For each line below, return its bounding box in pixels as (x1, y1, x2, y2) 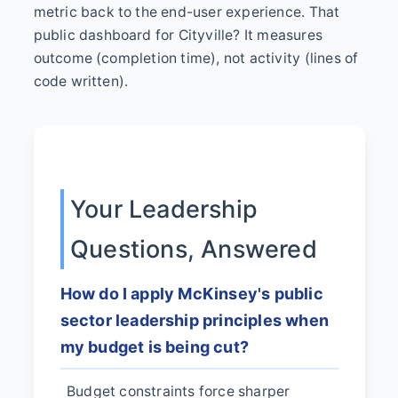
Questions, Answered (70, 234, 317, 264)
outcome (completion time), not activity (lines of (33, 49, 359, 67)
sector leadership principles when (60, 311, 330, 330)
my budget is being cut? (60, 338, 250, 357)
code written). (33, 72, 129, 90)
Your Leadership (70, 194, 258, 224)
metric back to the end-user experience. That (33, 3, 340, 20)
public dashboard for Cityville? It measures (33, 26, 323, 44)
